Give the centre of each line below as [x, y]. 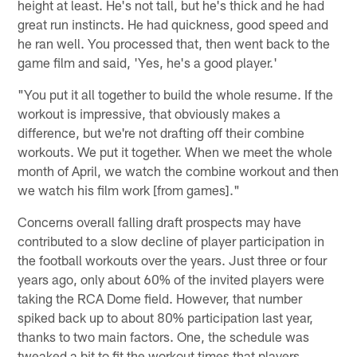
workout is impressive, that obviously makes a [149, 113]
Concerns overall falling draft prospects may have [160, 221]
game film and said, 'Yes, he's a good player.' [148, 62]
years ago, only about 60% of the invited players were [171, 279]
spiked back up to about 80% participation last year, [166, 317]
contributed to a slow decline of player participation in [171, 240]
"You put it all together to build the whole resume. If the [176, 94]
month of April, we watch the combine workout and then [178, 170]
